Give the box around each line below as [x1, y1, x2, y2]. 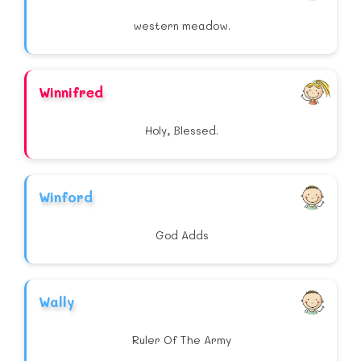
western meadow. [133, 19, 230, 33]
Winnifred [39, 83, 103, 102]
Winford [39, 188, 93, 206]
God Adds [155, 228, 209, 243]
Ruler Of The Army [132, 333, 231, 347]
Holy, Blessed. [145, 123, 218, 138]
